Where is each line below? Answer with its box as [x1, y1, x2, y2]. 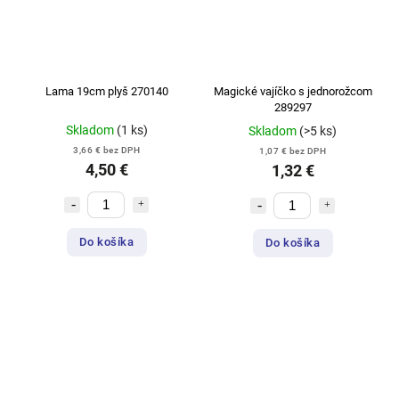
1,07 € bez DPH [259, 145, 326, 156]
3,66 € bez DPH [73, 144, 140, 155]
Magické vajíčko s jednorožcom [213, 84, 372, 98]
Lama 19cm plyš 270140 [45, 84, 168, 98]
